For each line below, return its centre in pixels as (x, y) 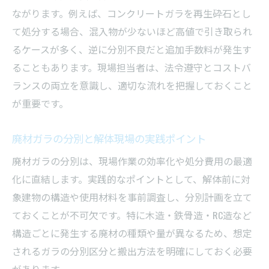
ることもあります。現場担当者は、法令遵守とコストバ (131, 67)
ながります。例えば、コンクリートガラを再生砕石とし (131, 13)
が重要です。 (40, 103)
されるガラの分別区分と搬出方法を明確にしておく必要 (132, 251)
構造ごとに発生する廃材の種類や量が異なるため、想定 (132, 233)
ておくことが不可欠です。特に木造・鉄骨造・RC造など (132, 215)
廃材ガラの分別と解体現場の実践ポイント (109, 138)
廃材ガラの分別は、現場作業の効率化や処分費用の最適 (132, 161)
